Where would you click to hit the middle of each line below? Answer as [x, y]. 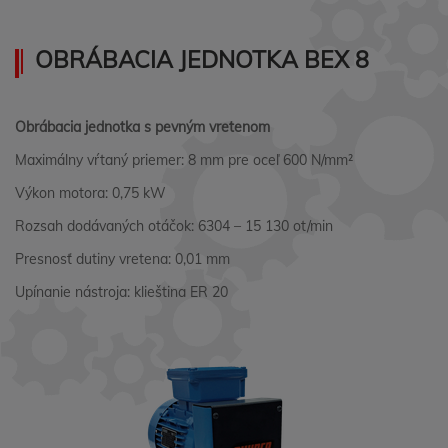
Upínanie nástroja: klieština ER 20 [121, 292]
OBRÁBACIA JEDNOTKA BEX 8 [202, 59]
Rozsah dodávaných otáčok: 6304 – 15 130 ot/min [174, 226]
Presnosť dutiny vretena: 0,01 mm [122, 259]
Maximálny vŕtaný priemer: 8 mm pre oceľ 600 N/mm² [184, 160]
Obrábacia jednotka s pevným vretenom [142, 127]
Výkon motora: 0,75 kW [90, 193]
